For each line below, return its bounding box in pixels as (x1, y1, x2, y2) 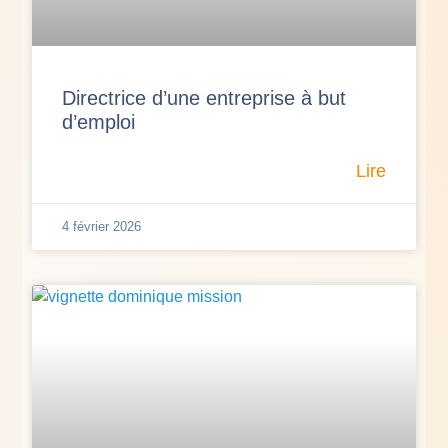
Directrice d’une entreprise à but (62, 87, 347, 110)
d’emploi (62, 111, 136, 134)
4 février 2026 (62, 219, 142, 235)
